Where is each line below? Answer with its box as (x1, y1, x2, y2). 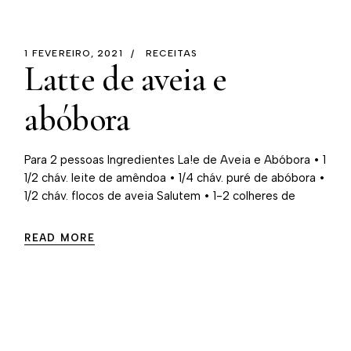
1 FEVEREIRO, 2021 (24, 48, 123, 60)
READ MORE (24, 232, 96, 244)
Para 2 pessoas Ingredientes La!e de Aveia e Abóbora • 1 (24, 153, 327, 167)
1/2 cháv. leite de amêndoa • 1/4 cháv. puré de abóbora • (24, 171, 326, 185)
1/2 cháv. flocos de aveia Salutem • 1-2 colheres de (24, 189, 296, 203)
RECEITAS (145, 48, 198, 60)
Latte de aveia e (24, 58, 227, 100)
